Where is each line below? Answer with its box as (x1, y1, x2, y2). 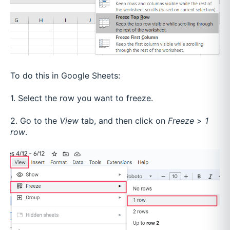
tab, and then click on (81, 116, 165, 126)
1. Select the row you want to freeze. (10, 93, 153, 104)
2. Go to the (10, 116, 57, 126)
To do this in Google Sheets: (10, 70, 120, 81)
